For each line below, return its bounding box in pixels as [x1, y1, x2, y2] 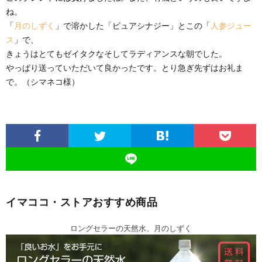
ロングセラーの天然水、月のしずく [70, 223, 192, 233]
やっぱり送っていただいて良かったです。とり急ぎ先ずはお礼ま [6, 63, 243, 73]
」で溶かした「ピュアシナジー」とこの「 [55, 20, 211, 31]
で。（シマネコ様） [6, 77, 80, 87]
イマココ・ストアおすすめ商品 [6, 195, 157, 209]
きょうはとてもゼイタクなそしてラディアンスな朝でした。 [6, 49, 227, 59]
